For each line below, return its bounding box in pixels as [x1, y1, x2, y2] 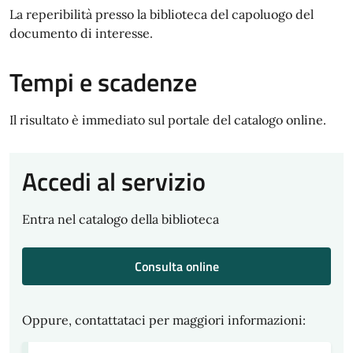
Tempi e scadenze [9, 63, 197, 101]
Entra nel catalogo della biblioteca [22, 211, 219, 227]
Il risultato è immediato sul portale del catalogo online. [9, 112, 326, 128]
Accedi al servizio [22, 162, 206, 200]
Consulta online [134, 257, 219, 276]
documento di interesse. [9, 25, 153, 41]
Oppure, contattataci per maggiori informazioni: [22, 312, 306, 328]
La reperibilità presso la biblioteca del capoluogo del [9, 6, 314, 22]
